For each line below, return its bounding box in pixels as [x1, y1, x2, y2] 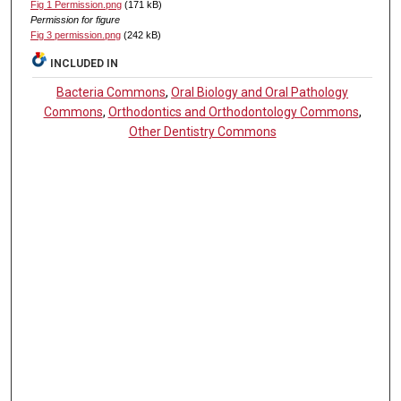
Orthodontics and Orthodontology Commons [107, 105, 359, 120]
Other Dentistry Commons [128, 124, 277, 140]
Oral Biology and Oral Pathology [171, 85, 349, 100]
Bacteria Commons [56, 85, 166, 100]
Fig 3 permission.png [30, 30, 121, 41]
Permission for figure [30, 14, 120, 26]
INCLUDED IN [50, 57, 119, 71]
